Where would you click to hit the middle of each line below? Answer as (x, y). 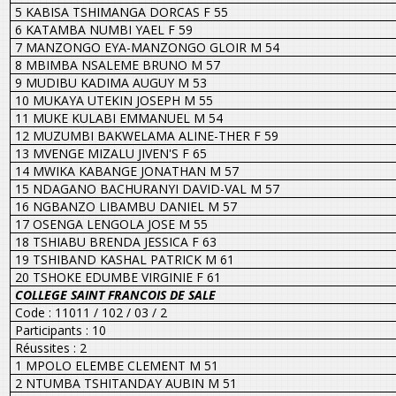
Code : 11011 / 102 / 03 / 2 (91, 312)
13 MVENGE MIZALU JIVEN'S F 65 (110, 153)
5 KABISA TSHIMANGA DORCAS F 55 (121, 11)
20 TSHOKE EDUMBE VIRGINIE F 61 (118, 277)
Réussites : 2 (50, 347)
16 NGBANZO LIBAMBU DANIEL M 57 (126, 206)
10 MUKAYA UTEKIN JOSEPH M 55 (114, 100)
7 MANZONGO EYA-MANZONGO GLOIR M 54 (147, 47)
